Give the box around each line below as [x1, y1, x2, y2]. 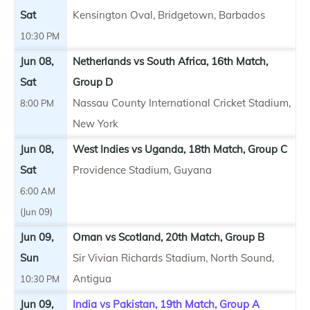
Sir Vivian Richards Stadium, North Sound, [73, 250, 274, 264]
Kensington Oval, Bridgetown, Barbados [73, 8, 265, 21]
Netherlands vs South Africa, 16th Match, [73, 54, 268, 68]
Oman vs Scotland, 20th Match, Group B [73, 230, 264, 244]
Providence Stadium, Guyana [73, 163, 212, 176]
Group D [73, 75, 113, 89]
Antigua [73, 271, 111, 285]
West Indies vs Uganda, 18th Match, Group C [73, 142, 287, 156]
